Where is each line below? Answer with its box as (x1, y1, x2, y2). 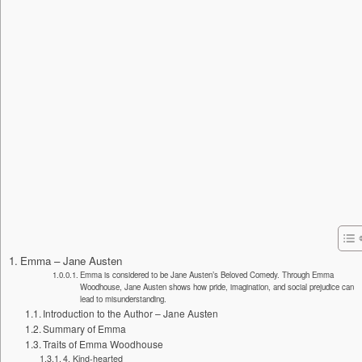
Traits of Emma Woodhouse (43, 337, 164, 351)
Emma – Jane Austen (19, 253, 122, 268)
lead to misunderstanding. (79, 293, 166, 305)
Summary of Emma (43, 322, 127, 335)
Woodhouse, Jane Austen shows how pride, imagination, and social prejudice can (79, 281, 354, 293)
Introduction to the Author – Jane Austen (43, 306, 219, 320)
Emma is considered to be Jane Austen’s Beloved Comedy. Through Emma (79, 269, 334, 280)
